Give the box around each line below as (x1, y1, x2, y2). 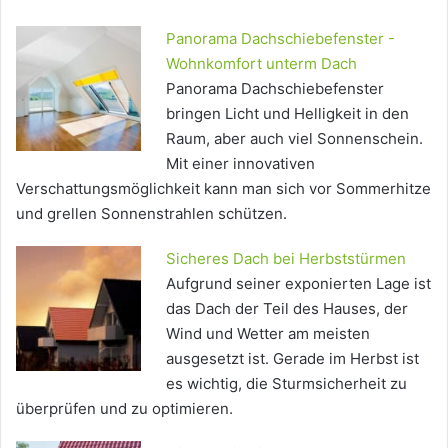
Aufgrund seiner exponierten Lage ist (166, 273, 431, 293)
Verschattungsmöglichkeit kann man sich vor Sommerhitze (16, 178, 431, 198)
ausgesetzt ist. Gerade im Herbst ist (166, 348, 419, 368)
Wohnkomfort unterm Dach (166, 53, 357, 73)
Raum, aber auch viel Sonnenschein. (166, 128, 423, 148)
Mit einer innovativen (166, 153, 315, 173)
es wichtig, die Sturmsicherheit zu (166, 373, 407, 393)
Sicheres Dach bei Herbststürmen (166, 248, 406, 268)
